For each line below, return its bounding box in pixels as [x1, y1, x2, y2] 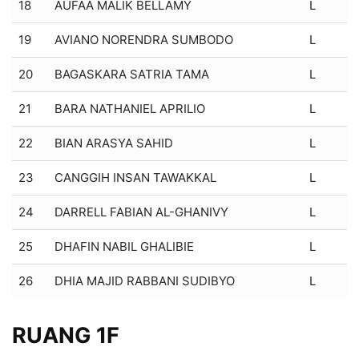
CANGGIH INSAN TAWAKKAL [54, 169, 216, 185]
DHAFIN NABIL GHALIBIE [54, 238, 194, 254]
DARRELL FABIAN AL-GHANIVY [54, 204, 228, 220]
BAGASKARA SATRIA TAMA [54, 66, 209, 82]
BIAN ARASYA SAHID [54, 135, 173, 151]
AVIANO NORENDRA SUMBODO [54, 31, 233, 47]
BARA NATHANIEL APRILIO [54, 100, 205, 116]
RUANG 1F [12, 321, 119, 349]
